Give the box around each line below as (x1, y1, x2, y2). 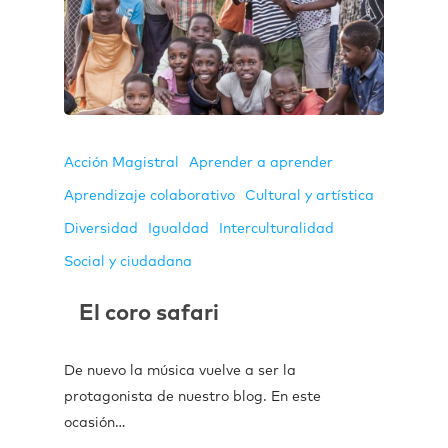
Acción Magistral (64, 156, 179, 170)
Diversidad (64, 222, 138, 236)
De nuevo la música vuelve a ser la (64, 364, 296, 378)
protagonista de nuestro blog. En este (64, 390, 321, 404)
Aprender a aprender (189, 156, 333, 170)
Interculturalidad (219, 222, 334, 236)
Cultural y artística (245, 189, 374, 203)
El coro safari (79, 303, 219, 325)
